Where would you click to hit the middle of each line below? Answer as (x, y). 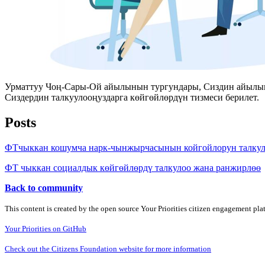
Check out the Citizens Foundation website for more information (108, 248)
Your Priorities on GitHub (46, 228)
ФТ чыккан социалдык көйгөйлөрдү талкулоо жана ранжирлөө (133, 167)
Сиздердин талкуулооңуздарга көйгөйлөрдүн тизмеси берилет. (132, 97)
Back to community (44, 188)
